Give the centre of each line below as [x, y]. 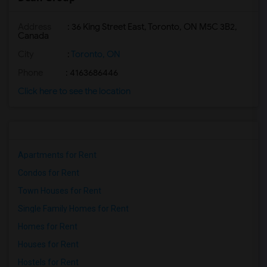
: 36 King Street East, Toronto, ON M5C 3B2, [151, 27]
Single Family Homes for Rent [73, 209]
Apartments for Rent [57, 155]
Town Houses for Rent [60, 191]
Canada [33, 36]
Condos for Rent [49, 173]
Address [35, 27]
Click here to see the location [74, 91]
